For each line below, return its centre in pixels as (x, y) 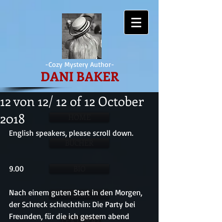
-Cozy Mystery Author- (80, 64)
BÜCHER (79, 143)
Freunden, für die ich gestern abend (70, 216)
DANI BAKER (80, 76)
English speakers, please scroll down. (71, 133)
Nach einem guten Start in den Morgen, (77, 192)
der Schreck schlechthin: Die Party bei (73, 204)
